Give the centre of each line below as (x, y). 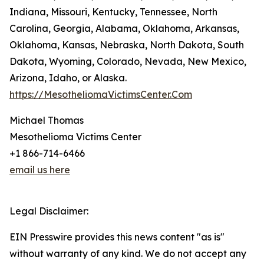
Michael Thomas (47, 120)
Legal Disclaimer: (49, 211)
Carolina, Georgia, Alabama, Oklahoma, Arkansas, (124, 28)
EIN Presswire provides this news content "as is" (117, 237)
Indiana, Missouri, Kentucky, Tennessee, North (113, 12)
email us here (40, 170)
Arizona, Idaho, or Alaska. (68, 78)
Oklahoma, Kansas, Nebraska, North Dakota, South (127, 45)
